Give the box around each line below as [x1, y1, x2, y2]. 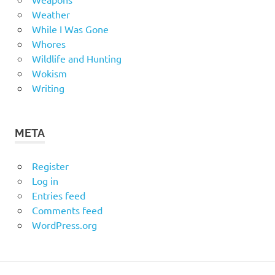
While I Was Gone [31, 22, 109, 35]
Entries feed [31, 188, 85, 201]
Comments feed [31, 203, 103, 216]
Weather [31, 7, 70, 20]
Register [31, 159, 69, 172]
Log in [31, 174, 58, 187]
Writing [31, 81, 64, 94]
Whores [31, 37, 66, 50]
